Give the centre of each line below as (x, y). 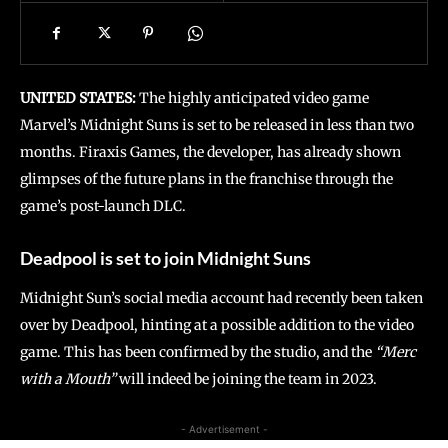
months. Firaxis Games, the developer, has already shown (210, 152)
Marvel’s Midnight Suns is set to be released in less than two (217, 125)
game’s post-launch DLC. (104, 206)
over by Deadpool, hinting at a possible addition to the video (217, 325)
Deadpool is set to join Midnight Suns (165, 258)
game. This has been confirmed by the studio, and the (197, 352)
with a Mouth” (68, 379)
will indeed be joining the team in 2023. (246, 379)
